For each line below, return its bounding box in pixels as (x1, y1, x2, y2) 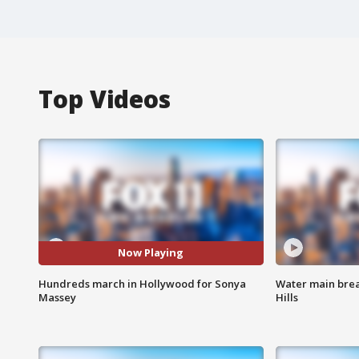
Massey (38, 289, 76, 305)
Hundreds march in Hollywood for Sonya (38, 276, 246, 291)
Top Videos (38, 82, 171, 115)
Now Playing (118, 245, 184, 260)
